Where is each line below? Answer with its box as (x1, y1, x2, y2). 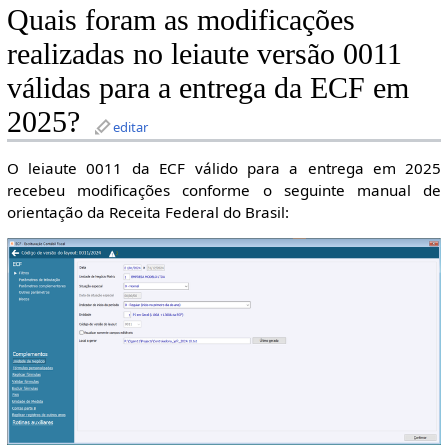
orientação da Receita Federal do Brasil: (6, 202, 289, 223)
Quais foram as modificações (6, 2, 355, 37)
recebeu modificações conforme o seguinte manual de (6, 180, 442, 201)
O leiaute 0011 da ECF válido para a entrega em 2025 (6, 158, 442, 179)
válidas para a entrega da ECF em (6, 70, 409, 105)
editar (112, 117, 148, 136)
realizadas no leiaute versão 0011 (6, 36, 402, 71)
